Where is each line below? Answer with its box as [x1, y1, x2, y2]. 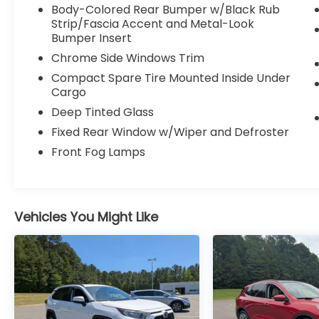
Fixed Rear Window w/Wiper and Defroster [51, 124, 290, 141]
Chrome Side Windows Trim [51, 50, 205, 67]
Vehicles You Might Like [14, 208, 158, 226]
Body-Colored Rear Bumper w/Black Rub [51, 1, 281, 19]
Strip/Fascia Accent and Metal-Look [51, 16, 255, 33]
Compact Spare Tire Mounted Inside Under [51, 70, 291, 87]
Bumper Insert [51, 30, 132, 47]
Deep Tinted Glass [51, 104, 155, 121]
